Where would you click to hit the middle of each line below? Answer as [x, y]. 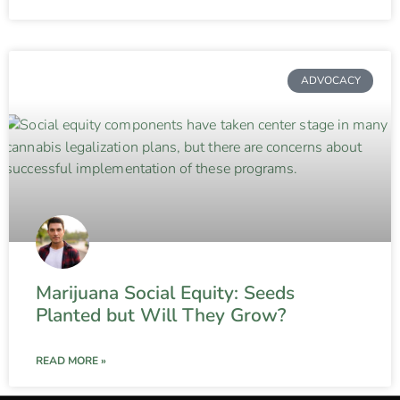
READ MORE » [71, 361]
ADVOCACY [330, 81]
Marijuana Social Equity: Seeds [165, 293]
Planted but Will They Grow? [161, 316]
